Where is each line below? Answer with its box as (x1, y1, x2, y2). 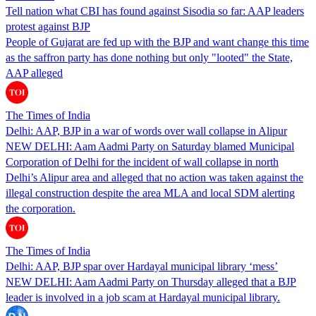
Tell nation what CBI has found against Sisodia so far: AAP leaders (6, 4, 304, 17)
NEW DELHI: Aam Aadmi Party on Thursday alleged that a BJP (6, 275, 296, 288)
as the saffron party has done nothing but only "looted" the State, (6, 51, 293, 63)
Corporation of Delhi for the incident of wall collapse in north (6, 155, 279, 168)
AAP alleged (6, 66, 63, 79)
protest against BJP (6, 20, 90, 32)
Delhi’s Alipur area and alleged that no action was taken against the (6, 171, 303, 183)
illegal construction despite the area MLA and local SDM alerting (6, 186, 295, 199)
